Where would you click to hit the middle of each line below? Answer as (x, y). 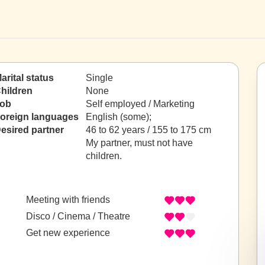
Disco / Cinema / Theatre (78, 216)
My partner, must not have (139, 143)
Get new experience (68, 233)
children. (104, 156)
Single (99, 78)
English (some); (120, 117)
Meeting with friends (68, 200)
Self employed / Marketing (140, 104)
